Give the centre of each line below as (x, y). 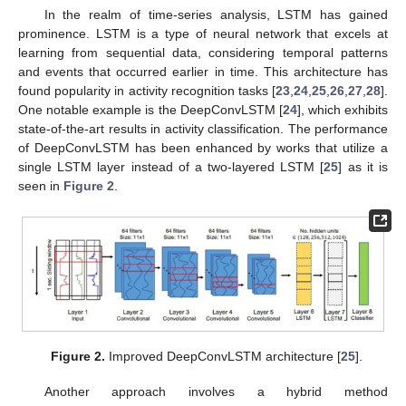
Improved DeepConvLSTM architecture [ (223, 357)
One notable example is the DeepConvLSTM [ (150, 110)
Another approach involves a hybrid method (216, 391)
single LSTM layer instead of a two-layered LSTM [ (171, 167)
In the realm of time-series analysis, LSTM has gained (216, 15)
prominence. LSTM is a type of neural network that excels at (203, 34)
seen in (41, 186)
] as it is (363, 167)
